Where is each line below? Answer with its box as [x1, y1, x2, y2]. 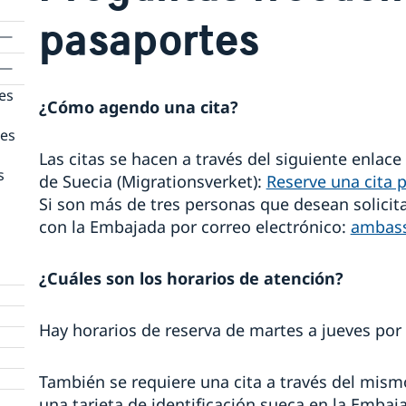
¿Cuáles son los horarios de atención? [38, 267, 343, 290]
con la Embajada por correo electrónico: [38, 216, 351, 238]
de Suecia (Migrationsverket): [38, 170, 266, 193]
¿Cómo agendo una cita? [38, 96, 243, 119]
